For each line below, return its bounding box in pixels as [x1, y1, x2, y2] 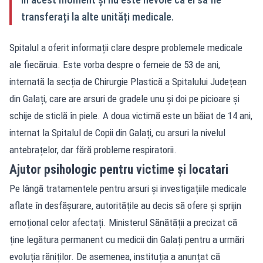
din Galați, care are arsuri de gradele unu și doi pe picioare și [9, 92, 240, 104]
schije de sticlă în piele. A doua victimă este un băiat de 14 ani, [9, 109, 252, 122]
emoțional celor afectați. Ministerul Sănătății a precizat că [9, 216, 237, 228]
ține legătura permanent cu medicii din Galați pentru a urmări [9, 233, 244, 245]
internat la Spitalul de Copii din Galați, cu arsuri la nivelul [9, 126, 225, 139]
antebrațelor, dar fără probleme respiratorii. [9, 143, 177, 156]
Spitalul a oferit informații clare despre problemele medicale [9, 41, 242, 53]
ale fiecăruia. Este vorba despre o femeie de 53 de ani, [9, 58, 220, 70]
